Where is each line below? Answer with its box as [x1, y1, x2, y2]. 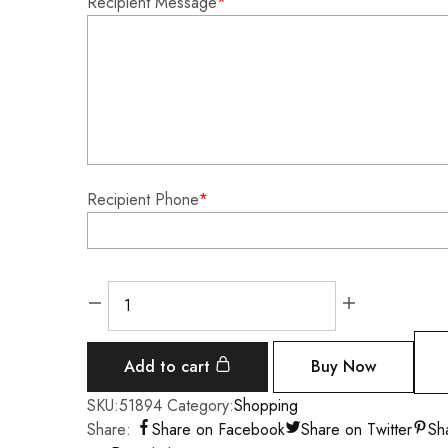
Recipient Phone [87, 188, 199, 211]
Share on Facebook [152, 418, 285, 442]
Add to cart [124, 355, 215, 378]
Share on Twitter [301, 418, 412, 442]
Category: [167, 394, 234, 418]
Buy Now [311, 355, 376, 378]
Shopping [234, 394, 298, 418]
